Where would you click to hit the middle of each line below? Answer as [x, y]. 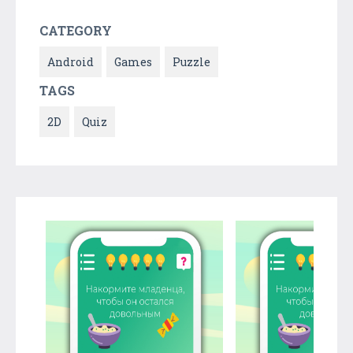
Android [71, 61]
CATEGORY [76, 30]
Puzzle [191, 61]
